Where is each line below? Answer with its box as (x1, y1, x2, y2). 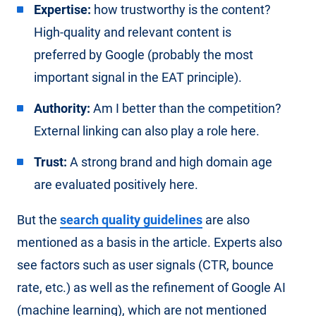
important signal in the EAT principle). (34, 69, 242, 85)
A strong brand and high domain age (67, 154, 272, 169)
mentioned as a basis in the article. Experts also (17, 234, 282, 250)
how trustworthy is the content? (91, 1, 271, 17)
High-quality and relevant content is (34, 24, 231, 39)
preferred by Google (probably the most (34, 47, 253, 62)
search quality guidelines (60, 212, 202, 227)
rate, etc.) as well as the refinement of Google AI (17, 279, 286, 295)
